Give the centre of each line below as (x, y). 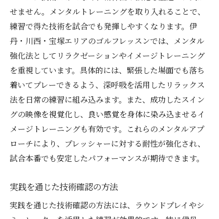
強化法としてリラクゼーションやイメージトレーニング (107, 56)
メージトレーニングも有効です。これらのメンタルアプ (107, 129)
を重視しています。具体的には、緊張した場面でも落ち (107, 70)
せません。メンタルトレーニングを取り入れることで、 (108, 12)
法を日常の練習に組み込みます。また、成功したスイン (107, 100)
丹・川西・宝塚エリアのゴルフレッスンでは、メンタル (107, 41)
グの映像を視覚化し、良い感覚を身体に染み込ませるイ (108, 114)
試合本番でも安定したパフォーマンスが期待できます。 (107, 158)
